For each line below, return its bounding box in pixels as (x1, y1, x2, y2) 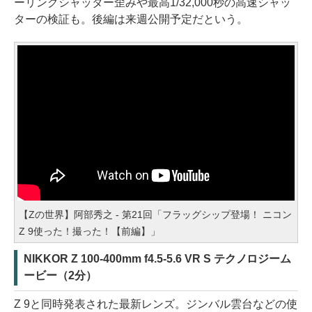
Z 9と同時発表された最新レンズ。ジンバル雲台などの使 (14, 297, 297, 310)
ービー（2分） (24, 269, 97, 281)
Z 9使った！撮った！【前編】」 (19, 225, 160, 237)
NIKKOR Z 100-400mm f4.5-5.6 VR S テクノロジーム (24, 252, 292, 265)
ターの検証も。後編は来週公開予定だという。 (14, 13, 248, 25)
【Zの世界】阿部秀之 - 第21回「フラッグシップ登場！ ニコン (19, 208, 292, 220)
